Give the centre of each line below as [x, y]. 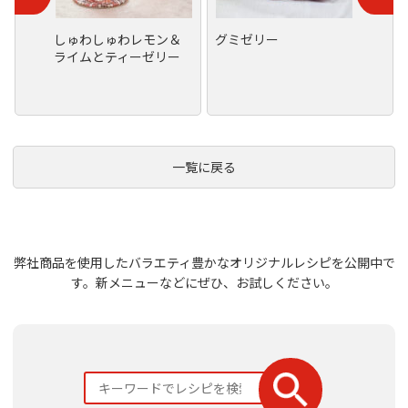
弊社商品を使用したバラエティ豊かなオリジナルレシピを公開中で [204, 262]
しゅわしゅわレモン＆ [118, 39]
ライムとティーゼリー [117, 56]
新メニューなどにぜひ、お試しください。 [216, 282]
